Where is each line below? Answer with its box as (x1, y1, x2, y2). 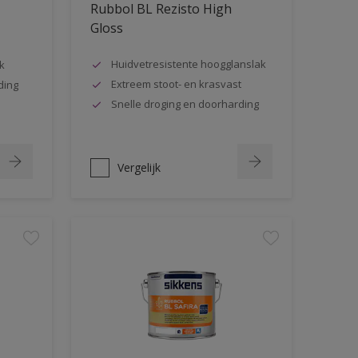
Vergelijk (117, 160, 161, 175)
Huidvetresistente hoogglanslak (110, 56, 266, 71)
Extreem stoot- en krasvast (110, 76, 241, 91)
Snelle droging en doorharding (110, 96, 259, 111)
